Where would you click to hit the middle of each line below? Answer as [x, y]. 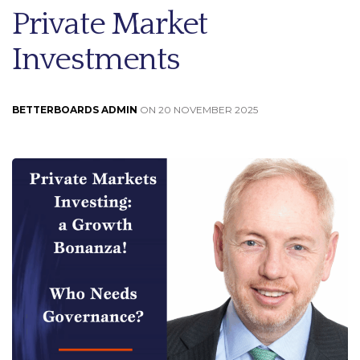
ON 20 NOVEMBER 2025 [198, 109]
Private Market [110, 24]
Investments [96, 59]
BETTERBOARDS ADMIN [75, 109]
